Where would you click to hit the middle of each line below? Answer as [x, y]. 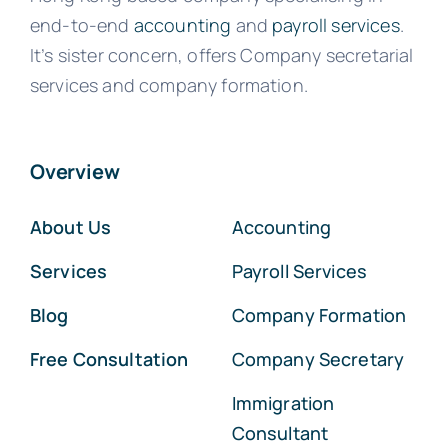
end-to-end [81, 24]
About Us [70, 226]
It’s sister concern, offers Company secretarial [221, 54]
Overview [74, 171]
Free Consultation [109, 358]
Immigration [283, 402]
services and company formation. [168, 84]
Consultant [280, 432]
